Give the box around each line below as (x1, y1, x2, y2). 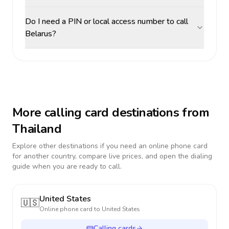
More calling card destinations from (12, 104, 209, 121)
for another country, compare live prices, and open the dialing (12, 151, 212, 161)
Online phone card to (39, 205, 102, 213)
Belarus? (25, 28, 56, 39)
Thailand (12, 121, 62, 137)
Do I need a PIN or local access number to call (25, 16, 188, 27)
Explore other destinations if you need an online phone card (12, 141, 208, 151)
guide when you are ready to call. (12, 162, 122, 171)
